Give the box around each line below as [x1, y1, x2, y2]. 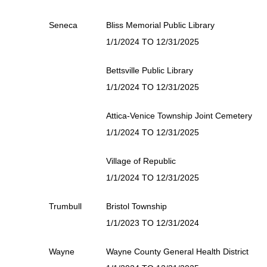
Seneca [49, 20, 77, 30]
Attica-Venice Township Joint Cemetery [106, 111, 252, 120]
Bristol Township [106, 201, 167, 211]
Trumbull [49, 201, 82, 211]
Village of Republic [106, 156, 176, 166]
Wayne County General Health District [106, 247, 249, 256]
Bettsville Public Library [106, 66, 193, 75]
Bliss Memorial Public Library [106, 20, 215, 30]
